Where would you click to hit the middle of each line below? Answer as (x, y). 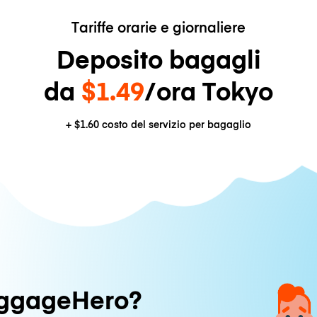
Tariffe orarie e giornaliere (158, 26)
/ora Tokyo (209, 90)
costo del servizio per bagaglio (175, 125)
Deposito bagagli (158, 58)
